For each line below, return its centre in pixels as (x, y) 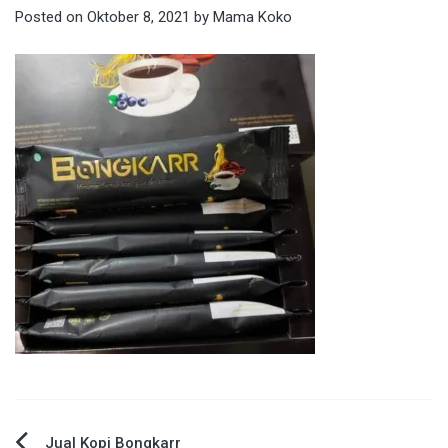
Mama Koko (252, 17)
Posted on (51, 17)
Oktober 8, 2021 (138, 17)
